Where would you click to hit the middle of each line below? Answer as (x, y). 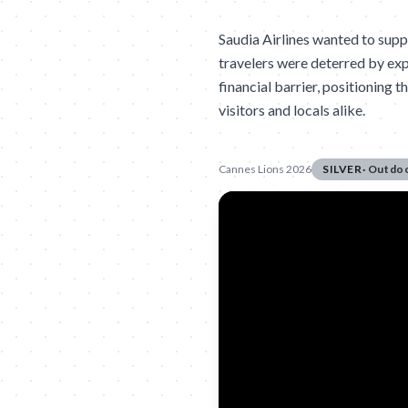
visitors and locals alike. (292, 110)
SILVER (342, 169)
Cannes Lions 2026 (265, 169)
